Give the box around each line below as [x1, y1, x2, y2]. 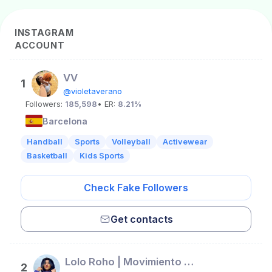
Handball [27, 137, 63, 146]
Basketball [27, 151, 67, 160]
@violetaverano [63, 87, 122, 96]
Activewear [163, 137, 207, 146]
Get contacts [110, 213, 173, 225]
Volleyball [112, 137, 151, 146]
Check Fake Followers [84, 182, 188, 194]
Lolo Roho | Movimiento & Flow [184, 256, 194, 268]
